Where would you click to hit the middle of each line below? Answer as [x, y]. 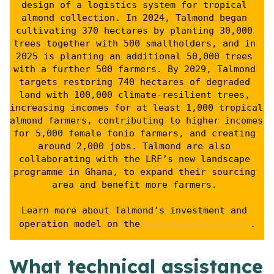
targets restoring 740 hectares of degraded [134, 82]
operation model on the [82, 224]
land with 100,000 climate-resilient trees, [134, 94]
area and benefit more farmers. [137, 184]
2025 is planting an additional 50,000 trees [134, 56]
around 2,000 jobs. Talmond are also [134, 146]
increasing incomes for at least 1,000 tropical [136, 107]
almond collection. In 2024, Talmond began [134, 17]
